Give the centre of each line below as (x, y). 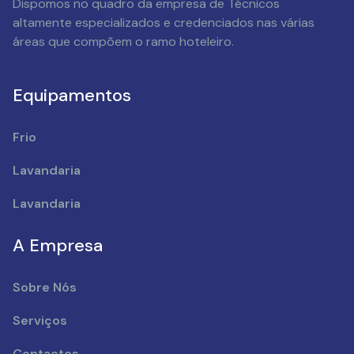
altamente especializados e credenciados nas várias (164, 23)
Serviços (40, 320)
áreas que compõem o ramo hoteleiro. (123, 42)
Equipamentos (72, 95)
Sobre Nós (45, 287)
